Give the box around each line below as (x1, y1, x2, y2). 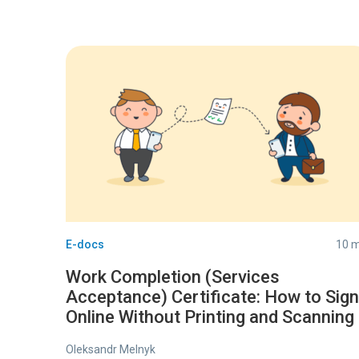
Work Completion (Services (66, 267, 280, 287)
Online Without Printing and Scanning (66, 307, 354, 327)
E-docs (66, 238, 104, 251)
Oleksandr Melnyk (66, 343, 155, 356)
